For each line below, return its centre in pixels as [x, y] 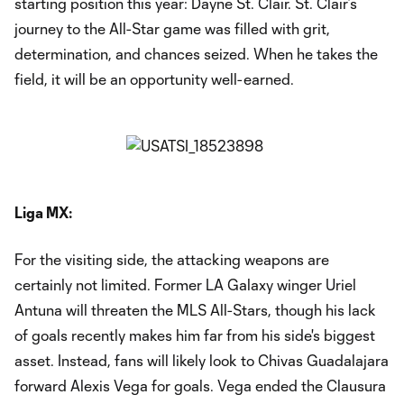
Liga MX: [43, 212]
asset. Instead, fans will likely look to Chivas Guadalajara [202, 360]
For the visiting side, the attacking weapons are [172, 259]
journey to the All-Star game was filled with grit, [172, 28]
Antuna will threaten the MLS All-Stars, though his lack [195, 310]
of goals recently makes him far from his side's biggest [195, 335]
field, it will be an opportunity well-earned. [154, 79]
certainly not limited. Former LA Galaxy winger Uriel [185, 285]
